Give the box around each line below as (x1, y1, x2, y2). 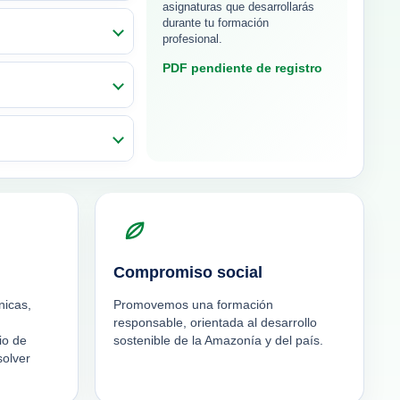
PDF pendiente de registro (162, 61, 322, 76)
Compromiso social (112, 262, 262, 281)
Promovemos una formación (112, 297, 273, 312)
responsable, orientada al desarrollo (112, 315, 317, 329)
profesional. (162, 33, 222, 46)
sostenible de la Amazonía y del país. (112, 333, 323, 347)
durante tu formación (162, 17, 269, 30)
